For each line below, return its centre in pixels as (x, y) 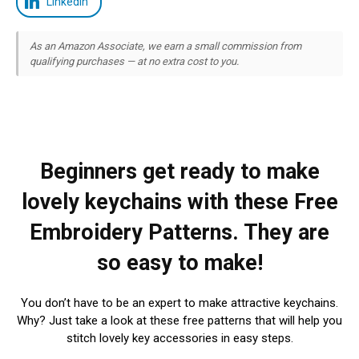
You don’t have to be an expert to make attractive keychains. (179, 303)
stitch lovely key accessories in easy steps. (179, 338)
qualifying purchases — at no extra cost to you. (134, 61)
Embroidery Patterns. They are (179, 232)
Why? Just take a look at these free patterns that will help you (179, 320)
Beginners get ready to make (179, 171)
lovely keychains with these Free (179, 202)
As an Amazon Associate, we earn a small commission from (165, 46)
